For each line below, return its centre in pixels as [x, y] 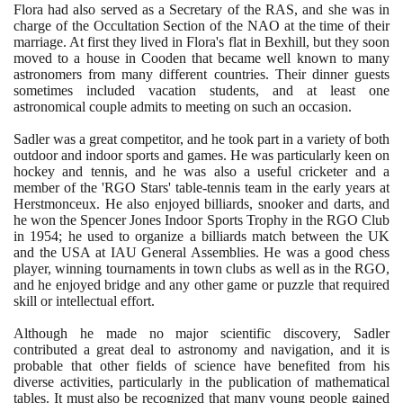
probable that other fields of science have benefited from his [201, 365]
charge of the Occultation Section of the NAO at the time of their [201, 25]
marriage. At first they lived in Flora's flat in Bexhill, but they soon [201, 41]
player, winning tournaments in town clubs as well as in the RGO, [201, 268]
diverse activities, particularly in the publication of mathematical [201, 381]
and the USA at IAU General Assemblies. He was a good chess [201, 252]
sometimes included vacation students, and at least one [201, 90]
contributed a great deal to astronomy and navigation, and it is [201, 349]
